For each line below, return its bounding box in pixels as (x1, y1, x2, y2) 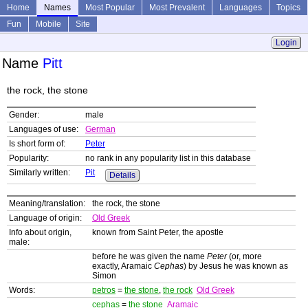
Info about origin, (9, 228, 71, 238)
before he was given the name (92, 252, 207, 262)
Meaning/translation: (9, 199, 85, 209)
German (85, 124, 115, 135)
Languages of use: (9, 124, 78, 135)
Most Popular (85, 3, 135, 12)
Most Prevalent (149, 3, 205, 12)
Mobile (36, 19, 61, 29)
